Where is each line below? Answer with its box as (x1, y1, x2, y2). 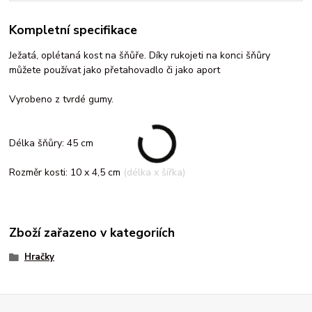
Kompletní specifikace (9, 22, 138, 39)
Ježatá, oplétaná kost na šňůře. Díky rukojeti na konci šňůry (9, 48, 271, 62)
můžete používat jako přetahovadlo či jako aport (9, 63, 221, 77)
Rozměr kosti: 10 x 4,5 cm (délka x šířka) (9, 165, 186, 179)
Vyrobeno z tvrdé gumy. (9, 92, 114, 106)
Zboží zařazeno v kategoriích (9, 224, 175, 242)
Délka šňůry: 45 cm (9, 136, 94, 150)
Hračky (24, 251, 54, 264)
